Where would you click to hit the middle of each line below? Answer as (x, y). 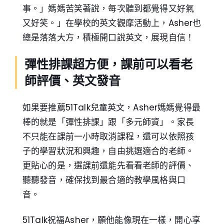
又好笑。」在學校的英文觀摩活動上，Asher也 (112, 23)
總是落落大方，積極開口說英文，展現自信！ (108, 37)
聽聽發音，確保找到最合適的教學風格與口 (104, 180)
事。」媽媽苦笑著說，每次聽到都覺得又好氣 (108, 8)
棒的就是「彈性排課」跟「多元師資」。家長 (108, 122)
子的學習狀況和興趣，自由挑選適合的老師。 (108, 151)
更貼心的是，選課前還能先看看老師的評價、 (108, 165)
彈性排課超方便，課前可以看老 (108, 64)
